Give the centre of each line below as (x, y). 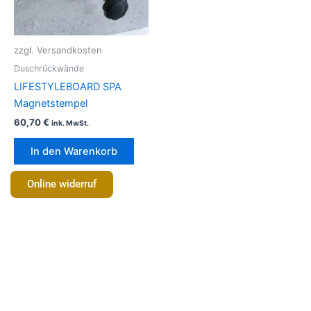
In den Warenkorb (74, 151)
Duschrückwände (49, 68)
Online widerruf (62, 184)
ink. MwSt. (70, 124)
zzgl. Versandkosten (58, 50)
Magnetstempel (51, 103)
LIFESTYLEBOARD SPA (68, 86)
